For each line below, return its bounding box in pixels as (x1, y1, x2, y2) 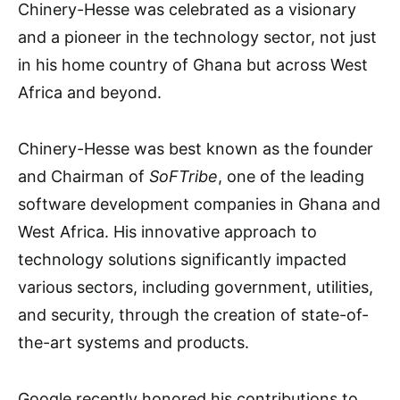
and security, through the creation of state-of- (18, 305, 369, 324)
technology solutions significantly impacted (18, 250, 346, 269)
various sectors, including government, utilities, (18, 278, 373, 296)
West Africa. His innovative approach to (18, 222, 317, 241)
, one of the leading (218, 167, 364, 186)
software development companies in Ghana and (18, 195, 380, 213)
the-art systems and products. (18, 333, 249, 352)
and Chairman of (18, 167, 149, 186)
